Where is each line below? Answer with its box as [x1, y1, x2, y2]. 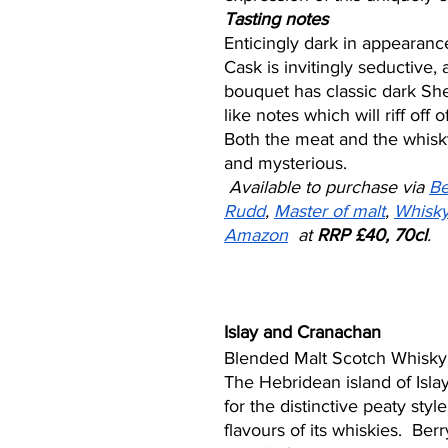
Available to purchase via [229, 177, 429, 197]
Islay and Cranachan [224, 322, 381, 342]
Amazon [224, 225, 288, 245]
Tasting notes [224, 9, 328, 29]
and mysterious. [224, 153, 347, 173]
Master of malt [274, 201, 385, 221]
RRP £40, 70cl [317, 225, 427, 245]
